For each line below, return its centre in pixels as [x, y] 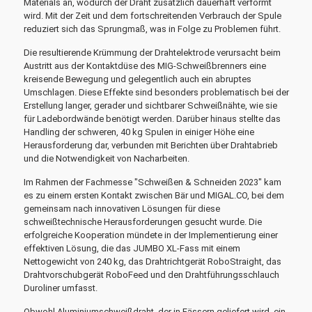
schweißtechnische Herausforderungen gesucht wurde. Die [142, 222]
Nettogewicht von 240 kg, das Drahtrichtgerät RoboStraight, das [152, 262]
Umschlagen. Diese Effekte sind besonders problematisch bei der [156, 92]
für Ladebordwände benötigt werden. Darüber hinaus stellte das [152, 119]
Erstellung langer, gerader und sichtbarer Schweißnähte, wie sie [150, 106]
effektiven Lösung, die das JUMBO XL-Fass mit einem [132, 248]
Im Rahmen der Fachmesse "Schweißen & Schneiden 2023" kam [152, 182]
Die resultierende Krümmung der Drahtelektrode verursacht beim [152, 53]
